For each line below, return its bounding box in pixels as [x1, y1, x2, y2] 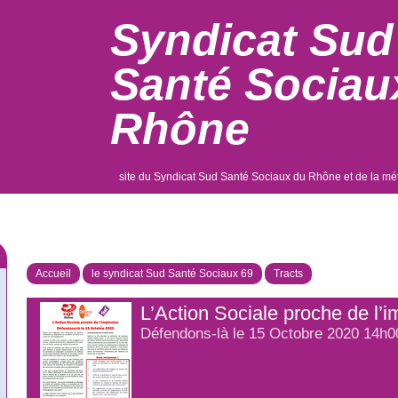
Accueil [36, 267, 71, 280]
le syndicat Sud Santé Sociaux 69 [92, 267, 253, 280]
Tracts [274, 267, 303, 280]
